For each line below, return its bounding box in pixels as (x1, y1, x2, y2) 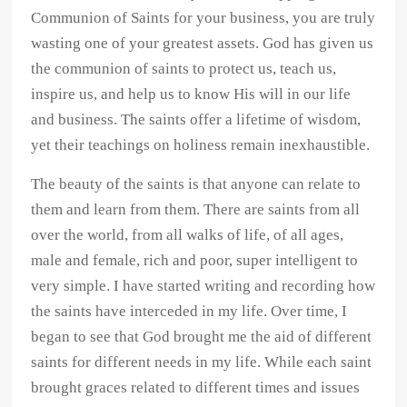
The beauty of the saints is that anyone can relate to (31, 175, 362, 194)
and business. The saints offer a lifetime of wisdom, (31, 111, 362, 129)
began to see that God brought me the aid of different (31, 328, 372, 346)
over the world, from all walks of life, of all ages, (31, 226, 344, 244)
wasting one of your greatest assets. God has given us (31, 35, 374, 53)
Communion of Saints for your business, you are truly (31, 9, 376, 27)
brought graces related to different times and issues (31, 379, 361, 397)
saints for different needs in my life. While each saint (31, 353, 372, 372)
